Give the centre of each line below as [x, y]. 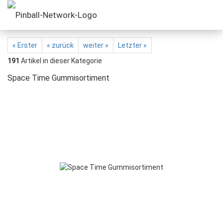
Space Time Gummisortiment [58, 78]
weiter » [96, 45]
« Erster [25, 45]
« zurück [60, 45]
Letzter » [132, 45]
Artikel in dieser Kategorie [61, 61]
